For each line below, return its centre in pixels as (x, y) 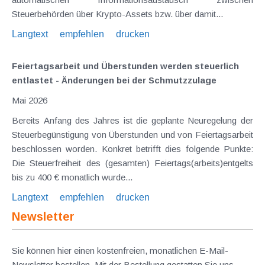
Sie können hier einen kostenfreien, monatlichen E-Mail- (120, 250)
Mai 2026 (30, 100)
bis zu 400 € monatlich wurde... (72, 177)
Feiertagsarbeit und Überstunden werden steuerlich (125, 66)
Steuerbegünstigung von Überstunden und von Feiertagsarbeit (132, 134)
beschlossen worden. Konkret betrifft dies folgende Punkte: (132, 148)
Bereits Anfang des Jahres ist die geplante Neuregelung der (132, 120)
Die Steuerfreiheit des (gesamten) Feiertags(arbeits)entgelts (132, 163)
